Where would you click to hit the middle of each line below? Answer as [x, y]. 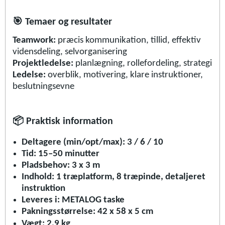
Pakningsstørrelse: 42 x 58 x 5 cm [87, 211]
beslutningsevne [43, 87]
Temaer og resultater [67, 22]
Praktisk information [68, 122]
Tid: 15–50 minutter [60, 154]
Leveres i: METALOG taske [73, 200]
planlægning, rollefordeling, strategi [144, 64]
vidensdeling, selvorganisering [70, 52]
